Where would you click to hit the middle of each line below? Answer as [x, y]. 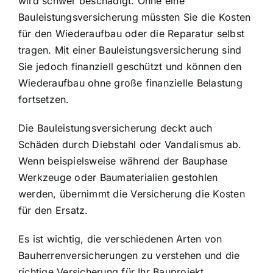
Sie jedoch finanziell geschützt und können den [130, 66]
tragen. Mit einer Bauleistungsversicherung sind [130, 50]
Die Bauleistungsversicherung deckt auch [115, 128]
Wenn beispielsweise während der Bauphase [123, 161]
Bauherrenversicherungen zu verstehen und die [129, 255]
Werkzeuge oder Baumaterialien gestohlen [118, 177]
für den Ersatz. [53, 210]
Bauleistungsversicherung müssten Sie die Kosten [135, 17]
